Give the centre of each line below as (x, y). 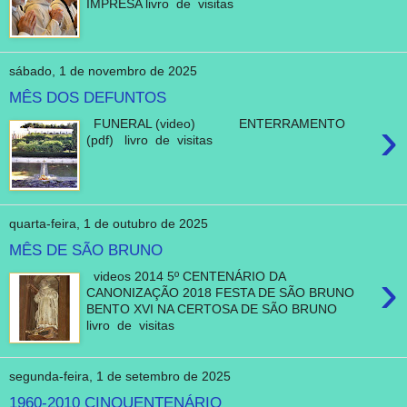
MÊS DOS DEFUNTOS (88, 98)
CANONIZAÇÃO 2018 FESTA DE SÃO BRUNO (221, 292)
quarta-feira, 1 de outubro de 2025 (109, 224)
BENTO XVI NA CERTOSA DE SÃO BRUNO (219, 308)
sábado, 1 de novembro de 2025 (103, 71)
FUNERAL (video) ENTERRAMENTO (216, 123)
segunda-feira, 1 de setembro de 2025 (120, 377)
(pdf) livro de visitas (150, 139)
